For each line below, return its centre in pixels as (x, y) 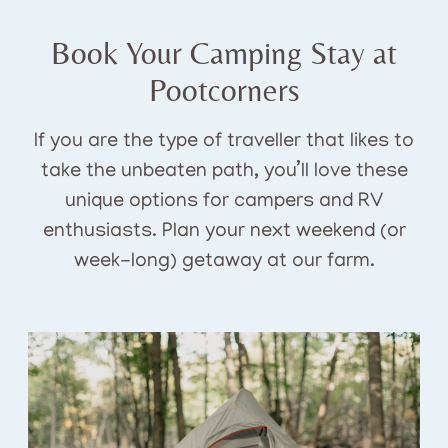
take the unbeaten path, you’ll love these (224, 172)
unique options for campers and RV (224, 202)
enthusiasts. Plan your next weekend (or (224, 232)
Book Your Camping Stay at (224, 53)
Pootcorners (224, 90)
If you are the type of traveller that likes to (224, 142)
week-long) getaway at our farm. (224, 262)
